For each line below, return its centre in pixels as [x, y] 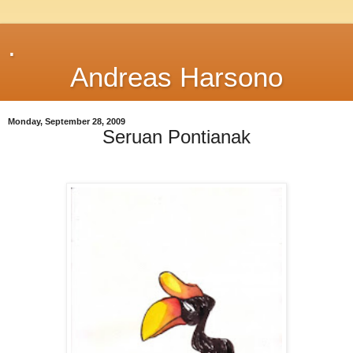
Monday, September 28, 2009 [67, 121]
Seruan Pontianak [176, 137]
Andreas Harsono [176, 77]
